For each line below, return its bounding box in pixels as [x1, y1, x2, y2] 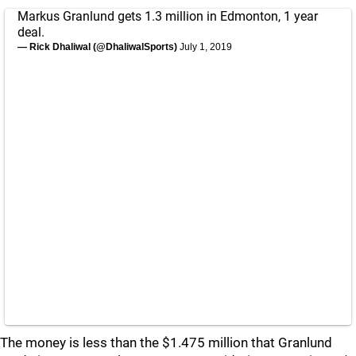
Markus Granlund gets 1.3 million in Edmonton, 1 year [17, 9, 318, 24]
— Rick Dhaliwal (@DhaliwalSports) [17, 41, 180, 52]
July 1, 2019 [180, 41, 232, 52]
